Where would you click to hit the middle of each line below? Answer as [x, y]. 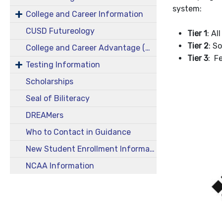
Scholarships [50, 82]
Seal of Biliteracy [58, 98]
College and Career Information [84, 14]
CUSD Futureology [60, 31]
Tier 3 [198, 58]
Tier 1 [197, 34]
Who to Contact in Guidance [78, 132]
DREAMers [45, 115]
